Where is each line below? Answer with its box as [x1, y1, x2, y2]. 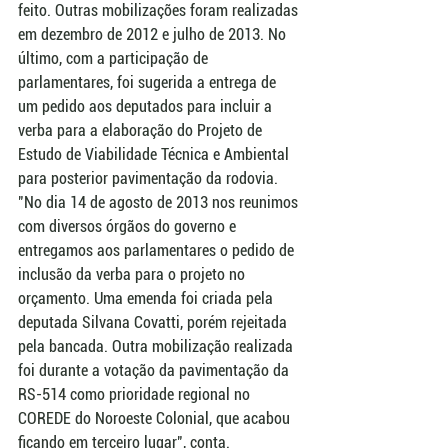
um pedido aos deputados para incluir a [18, 96, 276, 116]
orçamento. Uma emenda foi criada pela [18, 288, 277, 308]
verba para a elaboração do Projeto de [18, 120, 266, 140]
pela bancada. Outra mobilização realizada [18, 336, 297, 356]
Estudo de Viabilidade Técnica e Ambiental [18, 144, 293, 164]
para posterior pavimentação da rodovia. [18, 168, 282, 188]
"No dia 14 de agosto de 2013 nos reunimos [18, 192, 302, 212]
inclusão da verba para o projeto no [18, 264, 249, 284]
